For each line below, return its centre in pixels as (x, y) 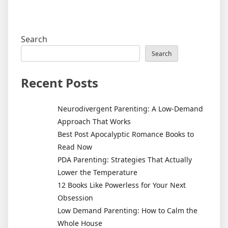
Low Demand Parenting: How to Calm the (127, 211)
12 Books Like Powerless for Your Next (122, 185)
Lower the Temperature (97, 173)
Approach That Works (94, 122)
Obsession (75, 198)
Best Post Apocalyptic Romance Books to (126, 134)
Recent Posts (60, 83)
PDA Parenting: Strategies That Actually (125, 160)
